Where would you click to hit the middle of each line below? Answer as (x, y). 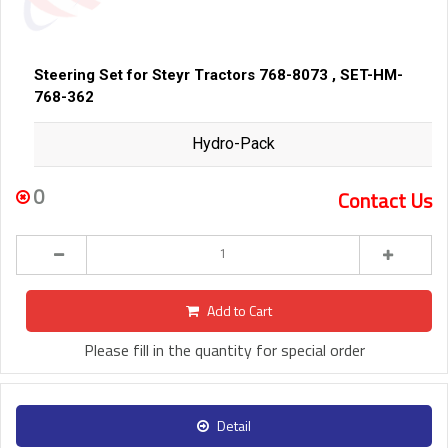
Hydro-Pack (233, 144)
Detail (234, 426)
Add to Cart (239, 311)
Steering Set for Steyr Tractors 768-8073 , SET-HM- (218, 75)
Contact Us (385, 201)
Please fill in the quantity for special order (224, 350)
